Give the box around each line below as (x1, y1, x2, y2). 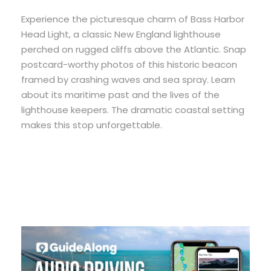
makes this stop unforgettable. (21, 119, 162, 132)
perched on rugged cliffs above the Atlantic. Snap (21, 43, 246, 56)
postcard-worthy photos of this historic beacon (21, 58, 237, 71)
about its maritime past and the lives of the (21, 88, 220, 102)
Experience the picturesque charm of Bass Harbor (21, 13, 244, 26)
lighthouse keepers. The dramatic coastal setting (21, 103, 244, 117)
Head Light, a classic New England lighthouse (21, 28, 221, 41)
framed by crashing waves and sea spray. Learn (21, 73, 235, 87)
